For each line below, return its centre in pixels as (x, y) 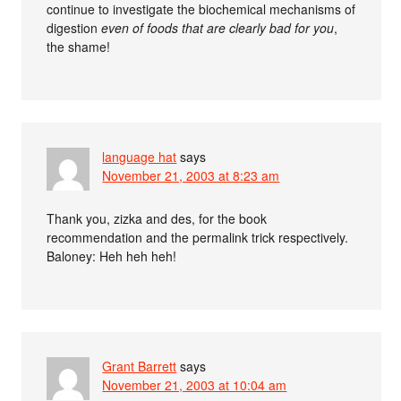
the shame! (79, 46)
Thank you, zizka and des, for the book (157, 218)
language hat (140, 156)
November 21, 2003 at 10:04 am (195, 384)
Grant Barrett (140, 366)
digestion (74, 27)
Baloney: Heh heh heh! (112, 256)
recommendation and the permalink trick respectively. (198, 237)
